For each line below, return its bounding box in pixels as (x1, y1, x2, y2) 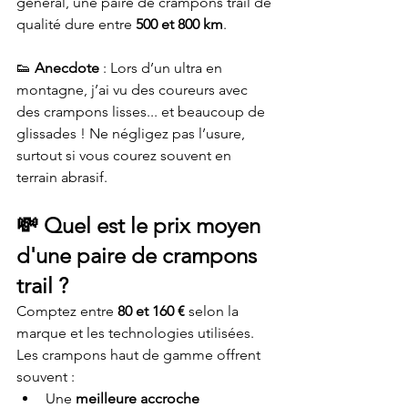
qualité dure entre (16, 15, 136, 33)
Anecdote (35, 59, 99, 76)
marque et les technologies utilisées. (16, 324, 258, 342)
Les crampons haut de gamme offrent (16, 346, 264, 363)
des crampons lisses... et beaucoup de (16, 103, 269, 120)
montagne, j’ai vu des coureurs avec (16, 81, 251, 98)
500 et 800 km (136, 15, 223, 33)
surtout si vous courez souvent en (16, 147, 235, 164)
